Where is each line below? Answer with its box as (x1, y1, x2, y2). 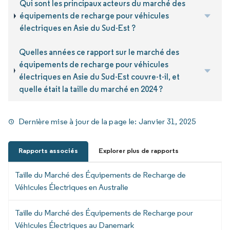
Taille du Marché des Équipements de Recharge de (15, 169, 186, 180)
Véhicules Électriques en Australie (15, 182, 128, 192)
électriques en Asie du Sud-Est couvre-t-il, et (18, 71, 180, 82)
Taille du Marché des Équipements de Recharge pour (15, 207, 193, 218)
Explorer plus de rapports (99, 146, 179, 155)
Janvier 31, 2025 (138, 116, 196, 126)
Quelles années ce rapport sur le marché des (18, 47, 179, 57)
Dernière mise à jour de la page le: (18, 116, 139, 126)
